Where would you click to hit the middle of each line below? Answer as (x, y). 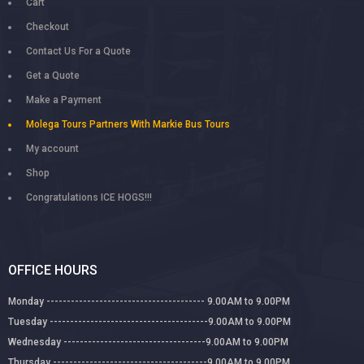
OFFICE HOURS (53, 270)
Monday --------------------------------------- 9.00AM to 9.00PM (149, 301)
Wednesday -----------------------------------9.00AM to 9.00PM (148, 342)
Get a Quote (53, 76)
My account (52, 149)
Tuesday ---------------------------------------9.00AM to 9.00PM (149, 321)
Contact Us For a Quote (78, 52)
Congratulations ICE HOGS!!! (89, 198)
